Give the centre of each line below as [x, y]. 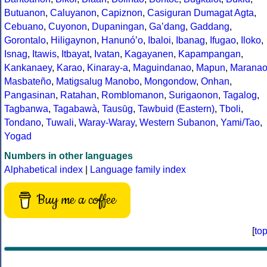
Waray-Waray [107, 123]
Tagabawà [75, 109]
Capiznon [122, 13]
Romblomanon [133, 95]
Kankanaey [28, 68]
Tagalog [240, 95]
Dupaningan [118, 27]
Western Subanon [178, 123]
